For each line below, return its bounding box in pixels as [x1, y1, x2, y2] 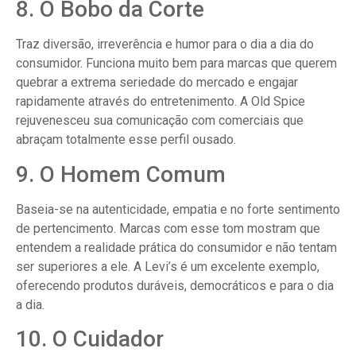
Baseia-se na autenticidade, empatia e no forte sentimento [16, 201, 340, 217]
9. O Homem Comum [16, 161, 226, 188]
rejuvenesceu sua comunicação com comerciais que [16, 113, 304, 129]
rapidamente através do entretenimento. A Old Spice [16, 94, 305, 110]
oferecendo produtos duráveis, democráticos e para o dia [16, 277, 334, 293]
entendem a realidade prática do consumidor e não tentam [16, 239, 337, 255]
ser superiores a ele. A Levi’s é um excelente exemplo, [16, 258, 319, 274]
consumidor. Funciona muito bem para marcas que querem [16, 56, 337, 72]
